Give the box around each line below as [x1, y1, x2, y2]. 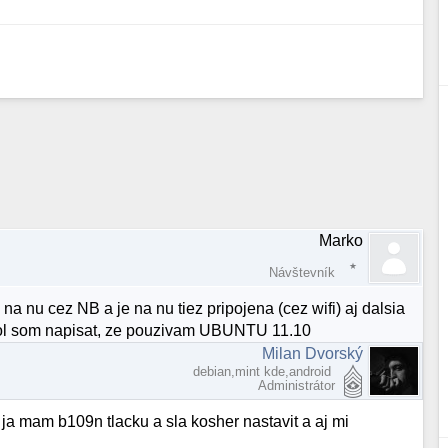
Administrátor [258, 378, 336, 394]
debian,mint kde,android [193, 364, 336, 380]
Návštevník [269, 264, 336, 280]
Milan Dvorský [262, 345, 364, 363]
